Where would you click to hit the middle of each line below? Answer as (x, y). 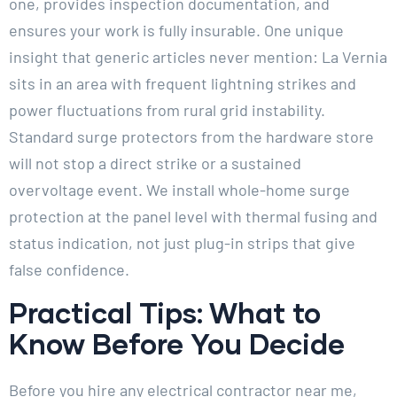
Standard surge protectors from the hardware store (191, 136)
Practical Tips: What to (165, 312)
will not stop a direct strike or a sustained (155, 163)
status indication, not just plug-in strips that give (182, 242)
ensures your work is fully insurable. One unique (176, 30)
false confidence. (69, 269)
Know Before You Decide (177, 343)
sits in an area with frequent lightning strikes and (183, 83)
